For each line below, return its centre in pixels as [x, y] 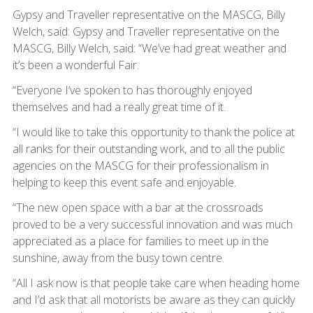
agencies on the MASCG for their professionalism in [140, 166]
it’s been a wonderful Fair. [75, 65]
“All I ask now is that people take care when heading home [156, 283]
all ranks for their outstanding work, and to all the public [148, 149]
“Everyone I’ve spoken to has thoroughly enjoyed [132, 90]
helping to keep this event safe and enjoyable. [124, 183]
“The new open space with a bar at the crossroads [138, 208]
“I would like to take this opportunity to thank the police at [153, 132]
